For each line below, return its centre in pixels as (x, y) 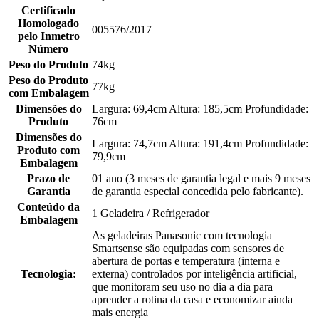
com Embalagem (48, 93)
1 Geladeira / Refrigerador (151, 213)
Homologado (48, 23)
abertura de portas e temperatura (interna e (186, 261)
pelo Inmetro (48, 36)
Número (48, 48)
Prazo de (48, 178)
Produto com (48, 150)
